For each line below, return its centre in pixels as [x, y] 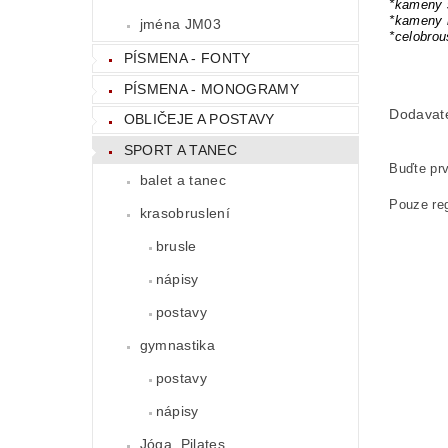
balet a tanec [182, 179]
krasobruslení [184, 212]
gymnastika [177, 344]
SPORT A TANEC [180, 149]
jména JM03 [180, 24]
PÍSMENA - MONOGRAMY [211, 88]
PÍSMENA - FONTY [187, 58]
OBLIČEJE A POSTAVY [199, 119]
